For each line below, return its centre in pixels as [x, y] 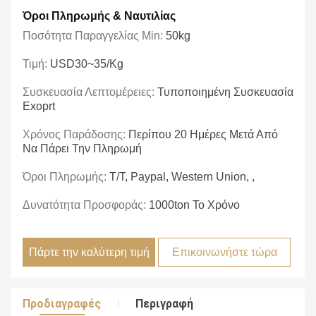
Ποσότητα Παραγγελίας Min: [94, 36]
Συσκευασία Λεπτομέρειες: [90, 92]
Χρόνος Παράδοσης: [75, 135]
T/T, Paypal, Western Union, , [182, 177]
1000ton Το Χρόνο [194, 205]
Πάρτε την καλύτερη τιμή [89, 253]
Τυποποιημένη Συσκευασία [225, 92]
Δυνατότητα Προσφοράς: [86, 205]
